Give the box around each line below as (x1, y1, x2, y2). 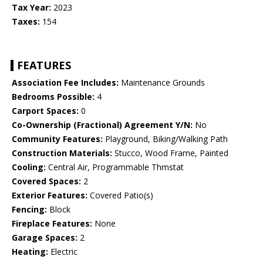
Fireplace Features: (12, 218, 92, 230)
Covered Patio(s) (87, 190, 153, 201)
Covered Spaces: (12, 176, 81, 187)
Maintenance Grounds (119, 77, 205, 89)
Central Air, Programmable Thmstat (46, 161, 184, 173)
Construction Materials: (12, 147, 112, 159)
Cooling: (12, 161, 46, 173)
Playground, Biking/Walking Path (103, 133, 228, 145)
